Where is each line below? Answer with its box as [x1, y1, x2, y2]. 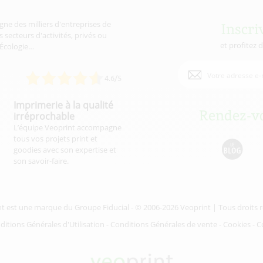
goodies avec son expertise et [13, 144, 116, 156]
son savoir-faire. [13, 156, 69, 167]
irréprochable [13, 110, 75, 123]
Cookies [223, 219, 251, 230]
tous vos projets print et [13, 133, 97, 144]
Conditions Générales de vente [110, 219, 217, 230]
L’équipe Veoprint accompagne [13, 122, 122, 133]
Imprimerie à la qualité [13, 99, 113, 112]
